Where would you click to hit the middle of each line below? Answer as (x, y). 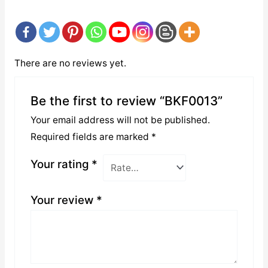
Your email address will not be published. (120, 120)
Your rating (61, 164)
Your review (63, 200)
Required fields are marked (91, 136)
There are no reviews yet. (70, 63)
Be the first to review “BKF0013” (126, 100)
